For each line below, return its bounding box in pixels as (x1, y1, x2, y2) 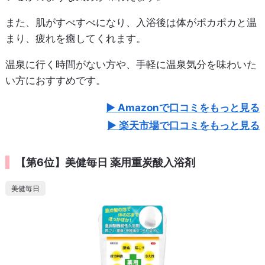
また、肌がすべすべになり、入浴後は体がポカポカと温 (5, 17, 257, 29)
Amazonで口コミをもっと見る (118, 102, 260, 114)
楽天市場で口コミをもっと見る (119, 119, 260, 132)
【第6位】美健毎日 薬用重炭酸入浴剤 (15, 156, 195, 169)
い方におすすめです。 (5, 75, 106, 87)
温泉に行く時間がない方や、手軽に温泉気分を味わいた (5, 59, 257, 71)
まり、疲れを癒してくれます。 (5, 33, 146, 45)
